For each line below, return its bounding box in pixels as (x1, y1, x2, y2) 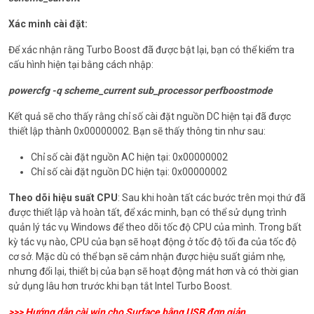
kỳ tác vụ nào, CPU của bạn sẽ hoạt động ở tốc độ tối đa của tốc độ (8, 236, 296, 248)
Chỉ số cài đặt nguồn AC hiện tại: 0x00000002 (31, 151, 228, 163)
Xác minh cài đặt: (8, 18, 88, 30)
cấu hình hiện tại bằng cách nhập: (8, 59, 153, 71)
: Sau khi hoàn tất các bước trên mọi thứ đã (118, 192, 306, 204)
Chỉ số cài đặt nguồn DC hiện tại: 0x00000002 (31, 166, 227, 178)
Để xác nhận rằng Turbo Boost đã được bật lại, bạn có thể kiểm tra (8, 44, 294, 56)
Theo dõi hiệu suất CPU (8, 192, 118, 204)
